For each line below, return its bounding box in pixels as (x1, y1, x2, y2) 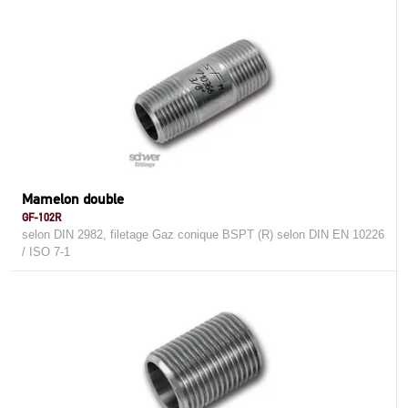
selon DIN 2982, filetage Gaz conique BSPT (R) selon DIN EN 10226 (22, 228, 384, 241)
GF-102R (22, 210, 61, 224)
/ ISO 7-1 (22, 245, 70, 259)
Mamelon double (22, 190, 124, 208)
